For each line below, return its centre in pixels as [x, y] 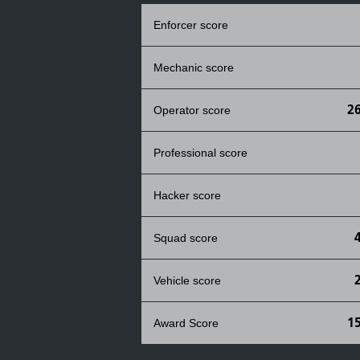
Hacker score [187, 195]
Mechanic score [194, 67]
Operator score [192, 110]
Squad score [186, 238]
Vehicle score [187, 280]
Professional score [200, 153]
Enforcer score [191, 25]
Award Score [186, 323]
